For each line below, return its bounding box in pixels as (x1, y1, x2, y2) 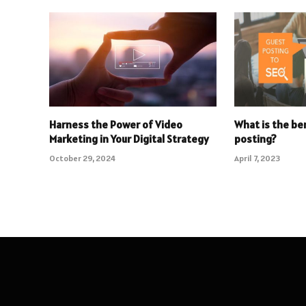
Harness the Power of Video (49, 117, 182, 131)
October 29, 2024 (49, 152, 115, 163)
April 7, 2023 (234, 152, 281, 163)
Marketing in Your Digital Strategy (49, 131, 209, 145)
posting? (234, 131, 277, 145)
